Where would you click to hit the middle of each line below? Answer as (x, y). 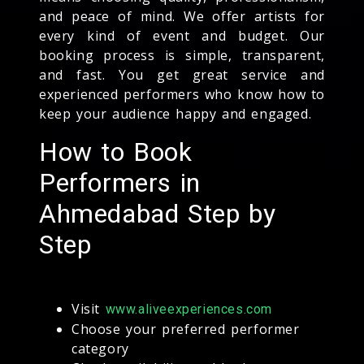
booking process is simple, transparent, (182, 55)
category (100, 348)
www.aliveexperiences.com (189, 309)
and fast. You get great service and (182, 74)
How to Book (116, 152)
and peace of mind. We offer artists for (182, 16)
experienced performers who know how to (182, 94)
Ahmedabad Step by (158, 213)
